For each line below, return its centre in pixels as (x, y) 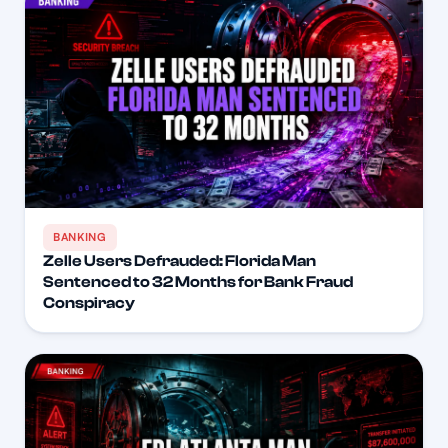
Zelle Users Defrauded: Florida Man (179, 261)
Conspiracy (89, 303)
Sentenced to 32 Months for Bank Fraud (198, 282)
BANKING (80, 237)
